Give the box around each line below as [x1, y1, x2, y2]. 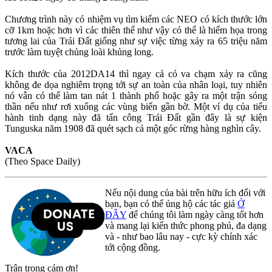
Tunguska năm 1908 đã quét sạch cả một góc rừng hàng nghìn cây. [5, 123, 261, 134]
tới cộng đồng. [105, 242, 160, 253]
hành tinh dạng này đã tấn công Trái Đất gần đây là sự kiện [5, 112, 267, 123]
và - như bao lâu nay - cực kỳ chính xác [105, 231, 257, 242]
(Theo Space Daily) [5, 155, 80, 166]
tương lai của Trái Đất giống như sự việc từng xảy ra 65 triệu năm [5, 35, 267, 46]
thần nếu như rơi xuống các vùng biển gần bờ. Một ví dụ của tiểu [5, 101, 267, 112]
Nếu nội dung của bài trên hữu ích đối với [105, 187, 265, 198]
